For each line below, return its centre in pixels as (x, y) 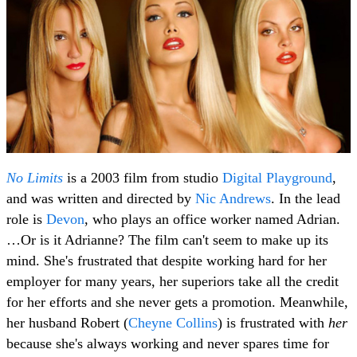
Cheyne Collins (173, 322)
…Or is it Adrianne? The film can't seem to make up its (167, 239)
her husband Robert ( (67, 322)
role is (26, 219)
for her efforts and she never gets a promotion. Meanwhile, (177, 302)
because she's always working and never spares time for (168, 343)
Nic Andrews (233, 198)
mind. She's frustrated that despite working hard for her (167, 260)
